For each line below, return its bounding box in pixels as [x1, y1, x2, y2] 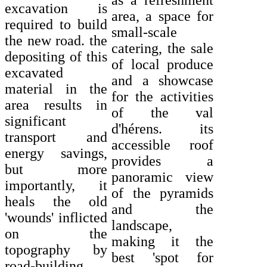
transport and [5, 129, 107, 145]
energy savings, [5, 145, 107, 161]
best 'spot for [111, 250, 213, 266]
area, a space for [111, 8, 213, 24]
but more [5, 161, 107, 177]
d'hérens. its [111, 121, 213, 137]
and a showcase [111, 73, 213, 89]
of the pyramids [111, 185, 213, 201]
